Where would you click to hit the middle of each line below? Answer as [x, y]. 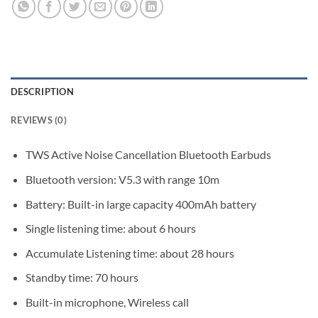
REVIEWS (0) [39, 120]
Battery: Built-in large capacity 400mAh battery [141, 204]
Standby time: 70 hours [82, 278]
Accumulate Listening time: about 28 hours [130, 253]
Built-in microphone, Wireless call [107, 302]
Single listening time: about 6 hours [110, 229]
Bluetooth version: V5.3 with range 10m [122, 180]
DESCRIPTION [42, 92]
